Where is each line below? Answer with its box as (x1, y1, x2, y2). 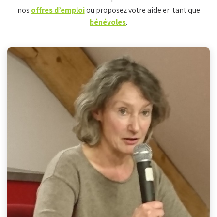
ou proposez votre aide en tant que (84, 5, 200, 15)
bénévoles (90, 17, 126, 28)
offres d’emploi (31, 5, 85, 15)
